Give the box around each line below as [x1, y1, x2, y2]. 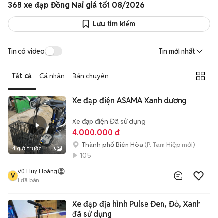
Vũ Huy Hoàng [18, 167, 57, 175]
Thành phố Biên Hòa [82, 140, 143, 149]
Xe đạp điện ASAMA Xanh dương [72, 95, 187, 106]
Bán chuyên [73, 71, 109, 80]
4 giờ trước [12, 145, 41, 152]
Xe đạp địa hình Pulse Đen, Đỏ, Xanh [72, 199, 201, 209]
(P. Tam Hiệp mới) [145, 140, 195, 149]
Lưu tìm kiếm [93, 19, 135, 28]
